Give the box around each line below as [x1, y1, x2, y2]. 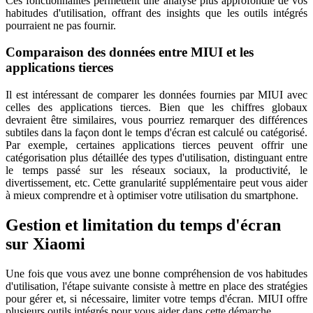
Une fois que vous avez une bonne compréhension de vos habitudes [6, 267, 307, 279]
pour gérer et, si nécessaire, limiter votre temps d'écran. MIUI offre [6, 292, 307, 305]
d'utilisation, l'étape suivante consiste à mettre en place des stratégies [6, 279, 307, 292]
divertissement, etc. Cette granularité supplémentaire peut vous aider [6, 176, 307, 189]
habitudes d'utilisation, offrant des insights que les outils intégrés [6, 6, 307, 19]
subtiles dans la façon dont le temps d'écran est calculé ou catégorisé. [6, 126, 307, 138]
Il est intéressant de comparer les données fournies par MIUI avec [6, 88, 307, 101]
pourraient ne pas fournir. [6, 19, 116, 31]
